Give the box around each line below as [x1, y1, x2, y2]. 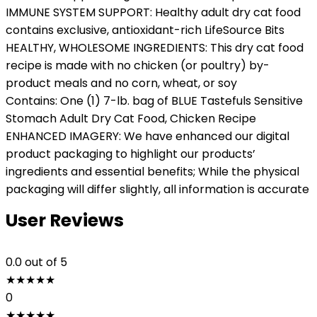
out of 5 [25, 254, 67, 270]
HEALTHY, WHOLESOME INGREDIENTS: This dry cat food [6, 40, 304, 56]
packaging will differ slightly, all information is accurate [6, 181, 309, 197]
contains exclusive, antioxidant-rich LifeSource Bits [6, 22, 284, 38]
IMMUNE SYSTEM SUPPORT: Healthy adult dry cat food [6, 4, 301, 21]
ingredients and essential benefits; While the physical [6, 163, 299, 180]
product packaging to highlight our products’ [6, 146, 255, 162]
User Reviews [6, 208, 124, 233]
